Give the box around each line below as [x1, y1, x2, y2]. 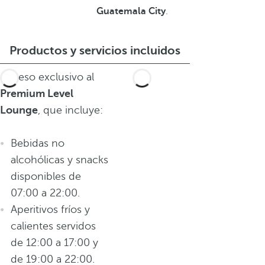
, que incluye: [38, 104, 103, 116]
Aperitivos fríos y [11, 203, 90, 215]
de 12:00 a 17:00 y [11, 237, 98, 248]
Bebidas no [11, 137, 64, 149]
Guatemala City [96, 6, 166, 17]
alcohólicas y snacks [11, 154, 108, 166]
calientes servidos [11, 220, 96, 232]
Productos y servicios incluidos [9, 44, 180, 57]
